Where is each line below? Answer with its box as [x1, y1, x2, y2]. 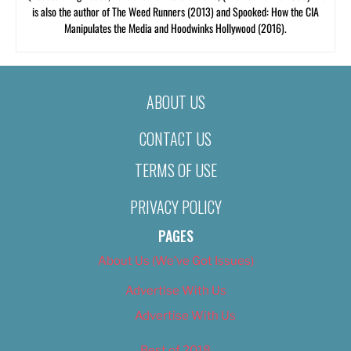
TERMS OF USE [134, 158, 217, 183]
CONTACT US [139, 126, 212, 150]
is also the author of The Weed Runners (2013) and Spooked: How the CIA [32, 2, 319, 20]
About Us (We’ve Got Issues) [97, 254, 254, 269]
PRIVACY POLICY [129, 195, 222, 219]
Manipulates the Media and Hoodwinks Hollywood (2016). [64, 19, 287, 36]
